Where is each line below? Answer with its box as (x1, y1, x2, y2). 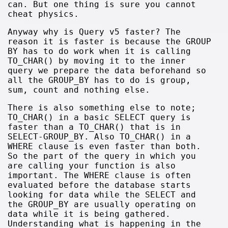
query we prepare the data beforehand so (8, 65, 207, 75)
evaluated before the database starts (8, 180, 191, 190)
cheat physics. (8, 9, 79, 19)
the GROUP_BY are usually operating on (8, 199, 196, 209)
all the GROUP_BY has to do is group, (8, 75, 191, 85)
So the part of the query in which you (8, 151, 196, 161)
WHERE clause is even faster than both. (8, 141, 202, 151)
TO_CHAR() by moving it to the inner (8, 55, 186, 66)
